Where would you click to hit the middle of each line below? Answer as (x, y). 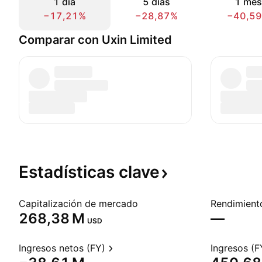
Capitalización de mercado (78, 204)
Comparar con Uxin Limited (95, 40)
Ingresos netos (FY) (62, 248)
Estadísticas (69, 172)
